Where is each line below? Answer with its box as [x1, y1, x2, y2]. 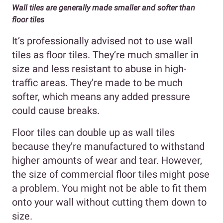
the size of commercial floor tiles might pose [12, 168, 210, 180]
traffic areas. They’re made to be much [12, 76, 183, 89]
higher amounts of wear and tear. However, [12, 154, 202, 166]
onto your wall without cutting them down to [12, 196, 207, 208]
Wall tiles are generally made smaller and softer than [12, 2, 195, 12]
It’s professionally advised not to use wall [12, 34, 193, 47]
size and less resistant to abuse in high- [12, 62, 187, 75]
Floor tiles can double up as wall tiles [12, 126, 175, 138]
